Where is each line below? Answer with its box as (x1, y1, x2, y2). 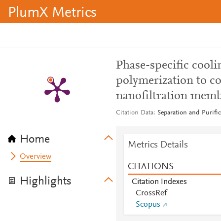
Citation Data (115, 110, 153, 116)
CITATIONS (127, 162, 174, 172)
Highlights (20, 176, 72, 187)
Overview (20, 153, 52, 161)
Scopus (135, 201, 160, 209)
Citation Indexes (131, 178, 187, 186)
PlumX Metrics (8, 6, 97, 21)
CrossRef (135, 189, 167, 197)
